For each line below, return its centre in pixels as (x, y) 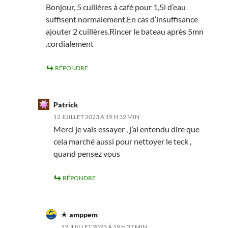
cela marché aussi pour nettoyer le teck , (122, 141)
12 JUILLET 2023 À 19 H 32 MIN (96, 117)
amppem (83, 214)
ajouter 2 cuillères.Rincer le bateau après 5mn (124, 31)
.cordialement (69, 43)
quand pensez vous (87, 153)
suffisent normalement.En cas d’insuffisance (122, 19)
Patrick (65, 104)
